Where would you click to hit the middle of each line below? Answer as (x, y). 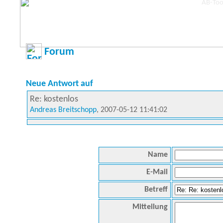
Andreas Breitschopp (63, 110)
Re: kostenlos (54, 99)
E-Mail (157, 172)
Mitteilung (150, 207)
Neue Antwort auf (59, 84)
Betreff (156, 190)
